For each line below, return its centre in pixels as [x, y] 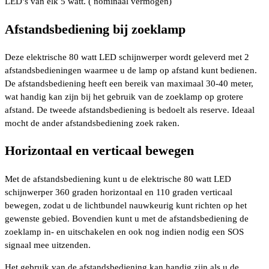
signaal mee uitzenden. [48, 245]
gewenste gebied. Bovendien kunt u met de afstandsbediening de [127, 218]
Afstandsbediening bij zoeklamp [95, 29]
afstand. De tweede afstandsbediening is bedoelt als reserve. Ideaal [130, 110]
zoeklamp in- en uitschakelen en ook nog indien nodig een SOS [124, 231]
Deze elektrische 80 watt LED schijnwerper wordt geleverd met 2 [127, 57]
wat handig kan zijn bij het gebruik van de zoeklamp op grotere [124, 97]
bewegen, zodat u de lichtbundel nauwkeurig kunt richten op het [126, 205]
